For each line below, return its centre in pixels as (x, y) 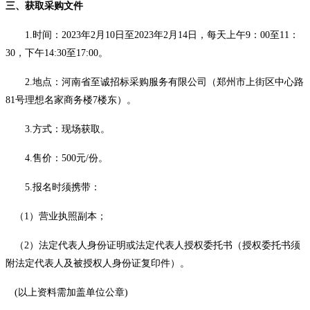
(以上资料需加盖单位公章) (71, 293)
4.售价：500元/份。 (66, 158)
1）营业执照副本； (65, 217)
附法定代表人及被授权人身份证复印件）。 (98, 264)
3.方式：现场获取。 (67, 129)
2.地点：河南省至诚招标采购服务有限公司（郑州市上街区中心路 (164, 82)
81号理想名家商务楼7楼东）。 (71, 100)
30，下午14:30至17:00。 (57, 53)
